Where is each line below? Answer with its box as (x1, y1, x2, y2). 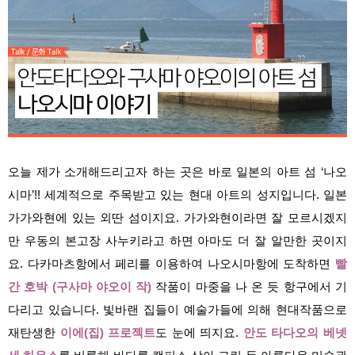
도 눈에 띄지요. (155, 326, 243, 339)
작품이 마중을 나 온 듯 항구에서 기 (155, 280, 348, 293)
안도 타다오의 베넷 (242, 326, 348, 339)
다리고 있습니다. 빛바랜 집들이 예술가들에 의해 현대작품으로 (8, 303, 347, 316)
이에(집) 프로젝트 (59, 326, 156, 339)
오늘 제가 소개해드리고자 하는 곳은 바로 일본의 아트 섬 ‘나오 (8, 165, 347, 178)
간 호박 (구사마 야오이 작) (8, 280, 152, 293)
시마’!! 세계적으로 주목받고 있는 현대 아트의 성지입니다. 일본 (8, 188, 347, 201)
